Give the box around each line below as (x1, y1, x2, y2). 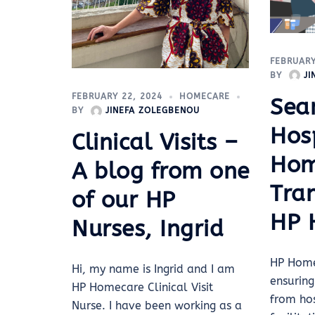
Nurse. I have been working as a (72, 299, 242, 313)
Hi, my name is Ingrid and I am (72, 262, 235, 276)
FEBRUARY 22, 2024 (72, 91, 162, 102)
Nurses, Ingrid (72, 216, 224, 243)
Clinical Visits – (72, 129, 238, 156)
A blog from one (72, 158, 250, 185)
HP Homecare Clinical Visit (72, 281, 213, 295)
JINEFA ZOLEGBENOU (105, 105, 200, 116)
